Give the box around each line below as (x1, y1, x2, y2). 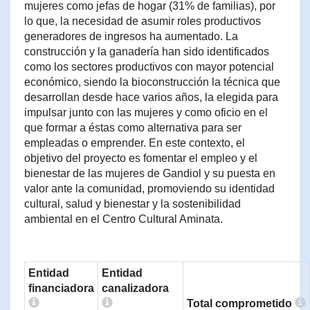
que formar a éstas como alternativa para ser (24, 122, 241, 134)
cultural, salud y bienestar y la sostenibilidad (24, 198, 241, 210)
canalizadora (102, 282, 169, 294)
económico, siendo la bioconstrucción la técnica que (24, 76, 280, 88)
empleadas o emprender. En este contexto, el (24, 137, 245, 149)
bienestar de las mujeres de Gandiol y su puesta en (24, 167, 275, 179)
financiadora (28, 282, 94, 294)
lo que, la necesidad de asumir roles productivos (24, 15, 261, 27)
